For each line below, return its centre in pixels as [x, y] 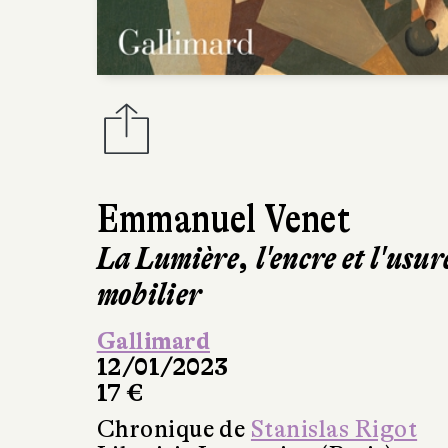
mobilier [149, 295]
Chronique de [173, 430]
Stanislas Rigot [334, 430]
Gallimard [153, 342]
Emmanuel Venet [223, 219]
